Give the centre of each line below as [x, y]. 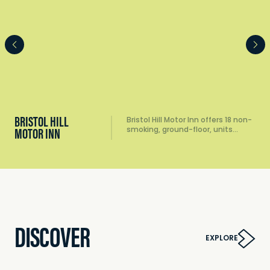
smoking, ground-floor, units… [182, 130]
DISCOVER [52, 237]
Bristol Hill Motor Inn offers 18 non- [189, 121]
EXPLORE [222, 239]
